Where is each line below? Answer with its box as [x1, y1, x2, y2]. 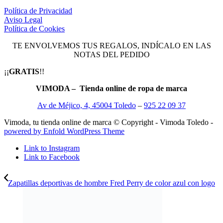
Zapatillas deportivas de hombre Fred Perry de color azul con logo [8, 179, 215, 188]
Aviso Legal [4, 15, 42, 24]
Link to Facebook [24, 153, 80, 162]
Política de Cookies [4, 24, 65, 33]
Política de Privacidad [4, 6, 72, 15]
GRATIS [9, 67, 39, 76]
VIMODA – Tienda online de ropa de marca [36, 84, 187, 93]
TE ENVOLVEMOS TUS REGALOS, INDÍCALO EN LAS [12, 41, 211, 50]
